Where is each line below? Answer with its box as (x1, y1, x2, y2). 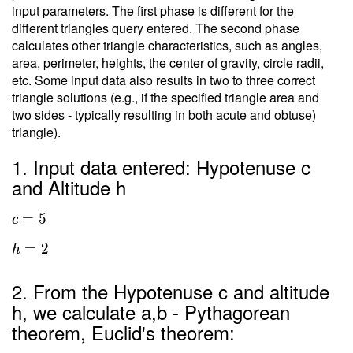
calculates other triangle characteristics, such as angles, (12, 36, 322, 54)
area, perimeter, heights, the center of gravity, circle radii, (12, 54, 324, 72)
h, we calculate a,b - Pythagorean (12, 298, 290, 325)
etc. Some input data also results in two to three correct (12, 71, 315, 89)
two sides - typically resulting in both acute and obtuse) (12, 106, 316, 124)
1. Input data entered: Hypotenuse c (12, 153, 310, 180)
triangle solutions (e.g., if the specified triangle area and (12, 88, 319, 106)
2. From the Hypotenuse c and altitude (12, 277, 329, 305)
